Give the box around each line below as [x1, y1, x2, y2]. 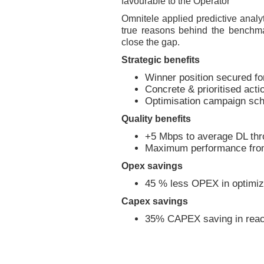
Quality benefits [121, 114, 192, 124]
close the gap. [121, 37, 180, 47]
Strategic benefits [121, 55, 200, 65]
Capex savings [121, 196, 189, 206]
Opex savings [121, 161, 183, 171]
